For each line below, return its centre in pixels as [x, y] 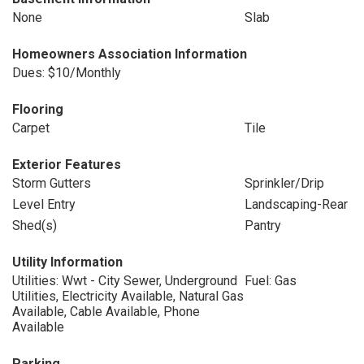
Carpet [31, 128]
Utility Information [67, 262]
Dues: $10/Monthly [67, 73]
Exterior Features [67, 165]
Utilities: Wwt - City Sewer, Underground [125, 281]
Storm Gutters [52, 183]
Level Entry [44, 204]
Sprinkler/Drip [284, 183]
